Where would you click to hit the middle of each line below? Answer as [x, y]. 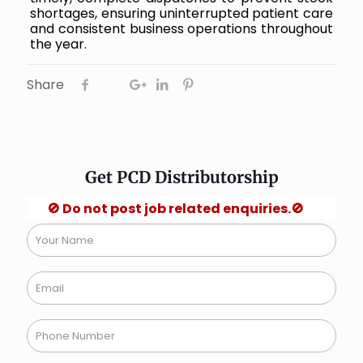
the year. [58, 44]
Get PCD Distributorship [181, 177]
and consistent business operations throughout [181, 28]
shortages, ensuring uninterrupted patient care [181, 13]
